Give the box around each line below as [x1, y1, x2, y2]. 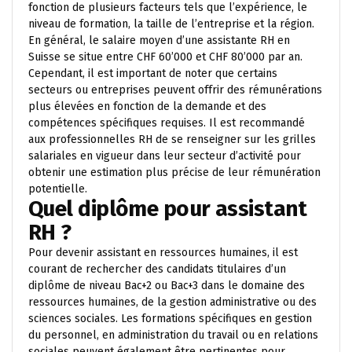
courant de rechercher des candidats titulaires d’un [28, 262, 286, 276]
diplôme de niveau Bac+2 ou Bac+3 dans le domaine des [28, 278, 305, 292]
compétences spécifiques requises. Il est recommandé [28, 115, 305, 130]
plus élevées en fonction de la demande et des [28, 99, 266, 113]
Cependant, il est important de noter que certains [28, 66, 277, 80]
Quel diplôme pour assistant [28, 195, 307, 222]
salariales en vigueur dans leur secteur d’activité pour [28, 148, 301, 163]
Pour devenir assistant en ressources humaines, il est [28, 245, 298, 259]
